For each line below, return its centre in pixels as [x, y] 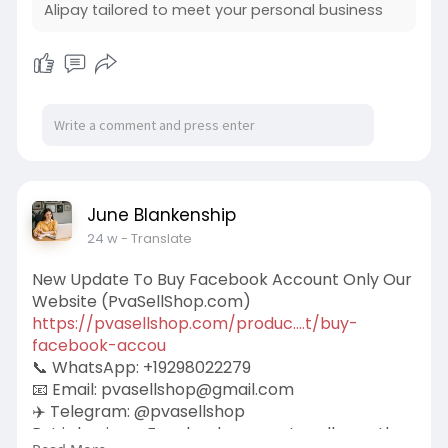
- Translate [156, 238]
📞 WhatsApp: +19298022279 [141, 367]
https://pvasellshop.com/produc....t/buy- [194, 323]
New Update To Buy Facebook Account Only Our [221, 279]
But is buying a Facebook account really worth [213, 433]
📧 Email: [66, 389]
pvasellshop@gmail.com [197, 389]
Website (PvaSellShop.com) [141, 301]
